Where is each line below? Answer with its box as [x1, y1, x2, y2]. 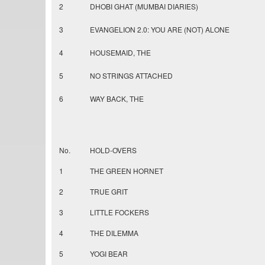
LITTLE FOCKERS [90, 207, 149, 218]
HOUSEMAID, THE [90, 47, 151, 58]
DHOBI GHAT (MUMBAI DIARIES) [90, 1, 198, 12]
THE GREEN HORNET [90, 166, 163, 176]
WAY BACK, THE [90, 93, 144, 104]
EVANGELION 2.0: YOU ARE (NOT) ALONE [90, 24, 230, 35]
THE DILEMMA [90, 228, 138, 238]
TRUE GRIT [90, 186, 128, 197]
